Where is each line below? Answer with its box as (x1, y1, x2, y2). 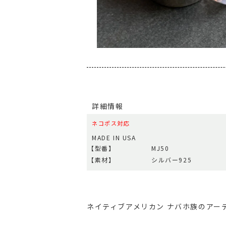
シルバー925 (151, 155, 192, 164)
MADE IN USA (92, 133, 136, 142)
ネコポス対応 (92, 119, 130, 128)
